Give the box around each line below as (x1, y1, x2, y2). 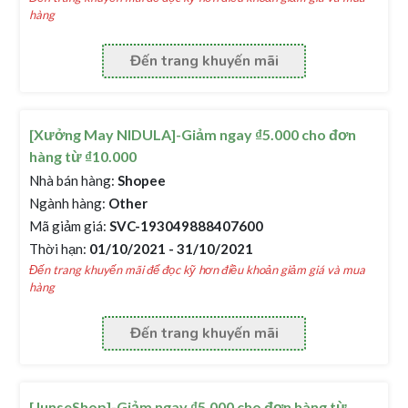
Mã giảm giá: (29, 218, 107, 234)
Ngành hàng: (29, 195, 107, 211)
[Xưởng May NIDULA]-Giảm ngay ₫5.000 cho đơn (29, 126, 357, 143)
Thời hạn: (29, 240, 87, 257)
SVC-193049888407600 (107, 218, 264, 234)
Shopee (115, 172, 167, 189)
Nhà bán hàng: (29, 172, 116, 189)
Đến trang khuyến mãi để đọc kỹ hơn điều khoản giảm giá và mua (29, 262, 366, 277)
